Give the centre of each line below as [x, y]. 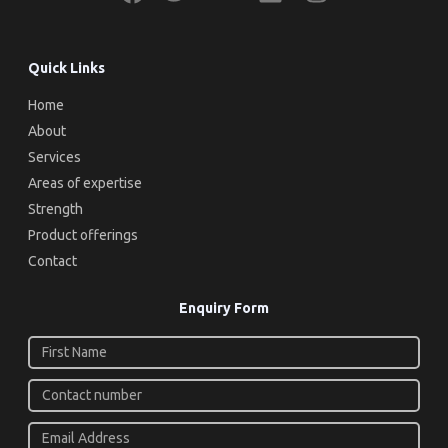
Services [54, 157]
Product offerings [83, 235]
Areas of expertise [85, 183]
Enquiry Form [224, 308]
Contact [52, 261]
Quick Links [66, 68]
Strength [55, 209]
